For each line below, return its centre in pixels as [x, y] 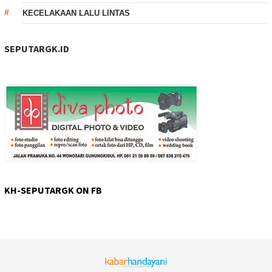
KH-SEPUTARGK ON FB [53, 190]
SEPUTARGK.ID [37, 48]
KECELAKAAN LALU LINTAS [76, 13]
